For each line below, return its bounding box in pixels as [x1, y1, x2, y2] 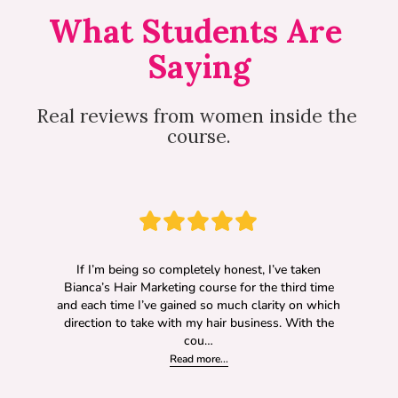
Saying [147, 45, 251, 87]
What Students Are [48, 10, 342, 52]
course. [167, 124, 231, 149]
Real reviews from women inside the [36, 104, 357, 129]
